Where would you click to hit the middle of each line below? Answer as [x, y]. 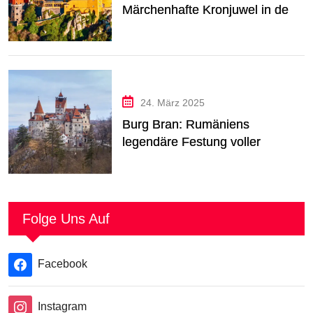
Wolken [144, 28]
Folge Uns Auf [66, 218]
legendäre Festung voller [192, 142]
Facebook [63, 263]
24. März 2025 [173, 103]
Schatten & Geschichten [190, 160]
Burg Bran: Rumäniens [186, 125]
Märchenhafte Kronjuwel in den [209, 10]
